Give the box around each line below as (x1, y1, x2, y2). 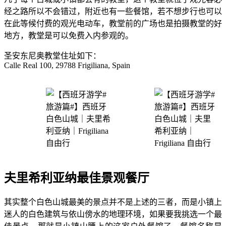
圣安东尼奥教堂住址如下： (4, 51, 101, 60)
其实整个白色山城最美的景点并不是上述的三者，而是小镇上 (4, 198, 222, 207)
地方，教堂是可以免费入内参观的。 (4, 31, 133, 40)
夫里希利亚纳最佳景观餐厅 (4, 171, 149, 185)
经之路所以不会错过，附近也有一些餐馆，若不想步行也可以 (4, 7, 222, 16)
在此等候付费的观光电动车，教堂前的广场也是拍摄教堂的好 (4, 19, 222, 28)
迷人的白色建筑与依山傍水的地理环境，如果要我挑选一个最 (4, 210, 222, 219)
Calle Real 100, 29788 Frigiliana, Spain (4, 61, 130, 70)
